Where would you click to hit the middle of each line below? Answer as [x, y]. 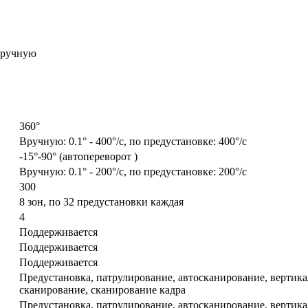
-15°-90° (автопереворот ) [78, 157]
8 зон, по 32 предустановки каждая [101, 202]
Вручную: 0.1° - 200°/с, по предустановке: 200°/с [133, 172]
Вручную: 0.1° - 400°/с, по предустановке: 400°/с [133, 142]
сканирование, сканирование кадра [102, 290]
